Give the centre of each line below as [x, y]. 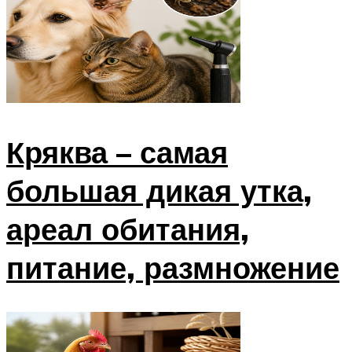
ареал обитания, [128, 229]
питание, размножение [173, 267]
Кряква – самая [117, 152]
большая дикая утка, [159, 190]
